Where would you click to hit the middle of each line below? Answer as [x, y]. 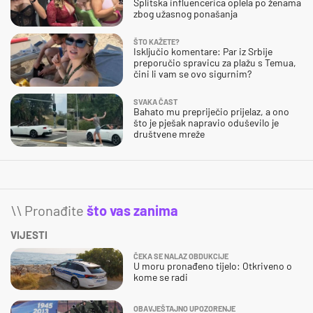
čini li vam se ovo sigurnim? [192, 74]
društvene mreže [169, 134]
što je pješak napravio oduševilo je [206, 123]
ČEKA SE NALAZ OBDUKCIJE [181, 256]
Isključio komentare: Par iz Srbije [203, 52]
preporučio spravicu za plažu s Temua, [215, 63]
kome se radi [161, 277]
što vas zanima [132, 211]
